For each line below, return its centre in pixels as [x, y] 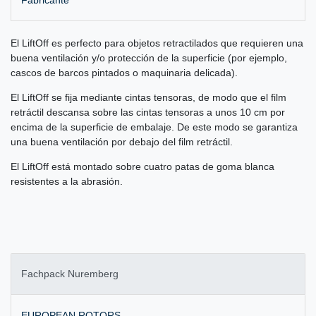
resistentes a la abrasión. [67, 182]
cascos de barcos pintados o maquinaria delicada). [126, 73]
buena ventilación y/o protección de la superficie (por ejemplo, [149, 58]
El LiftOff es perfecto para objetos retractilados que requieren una [157, 43]
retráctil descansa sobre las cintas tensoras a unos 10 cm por [148, 113]
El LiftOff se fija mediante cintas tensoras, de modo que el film [148, 98]
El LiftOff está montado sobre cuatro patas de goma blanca [142, 167]
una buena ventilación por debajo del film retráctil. [122, 142]
